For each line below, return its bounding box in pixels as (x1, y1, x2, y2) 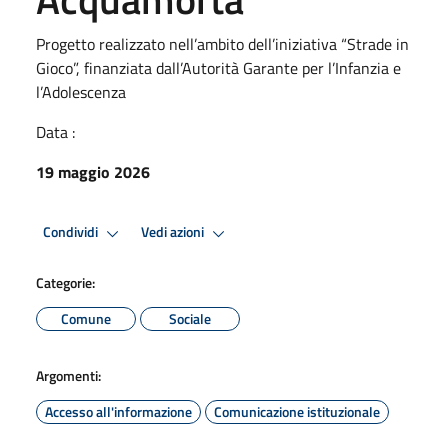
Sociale (169, 307, 211, 329)
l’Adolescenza (36, 79, 126, 104)
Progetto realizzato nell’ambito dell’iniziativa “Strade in (36, 31, 409, 56)
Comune (61, 307, 111, 329)
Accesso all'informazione (45, 400, 192, 422)
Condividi (43, 221, 101, 244)
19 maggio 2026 (36, 159, 150, 184)
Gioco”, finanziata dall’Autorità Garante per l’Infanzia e (36, 55, 401, 80)
